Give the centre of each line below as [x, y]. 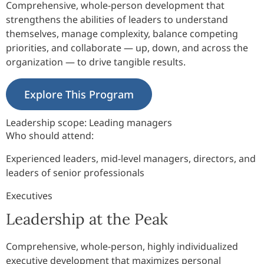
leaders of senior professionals [75, 173]
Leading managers [129, 123]
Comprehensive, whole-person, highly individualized [122, 246]
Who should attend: [50, 136]
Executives [29, 196]
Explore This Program [79, 95]
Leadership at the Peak [87, 219]
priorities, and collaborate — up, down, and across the [127, 48]
